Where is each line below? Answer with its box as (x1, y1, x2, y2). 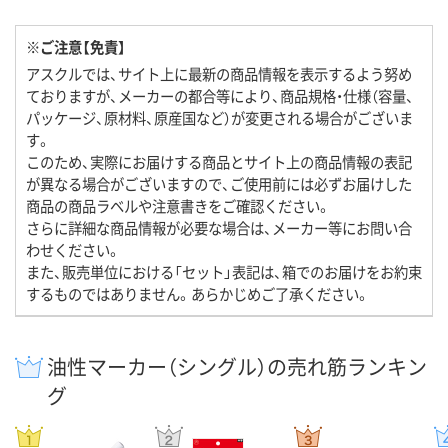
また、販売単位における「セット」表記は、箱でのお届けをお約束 (26, 261, 422, 283)
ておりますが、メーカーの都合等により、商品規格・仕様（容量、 (26, 85, 414, 107)
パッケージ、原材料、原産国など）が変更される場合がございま (26, 107, 413, 129)
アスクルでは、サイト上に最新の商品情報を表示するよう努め (26, 63, 412, 85)
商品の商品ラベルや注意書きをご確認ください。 (26, 195, 331, 217)
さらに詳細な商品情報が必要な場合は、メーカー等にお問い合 (26, 217, 412, 239)
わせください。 (26, 239, 121, 261)
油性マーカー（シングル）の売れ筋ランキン (47, 352, 427, 382)
